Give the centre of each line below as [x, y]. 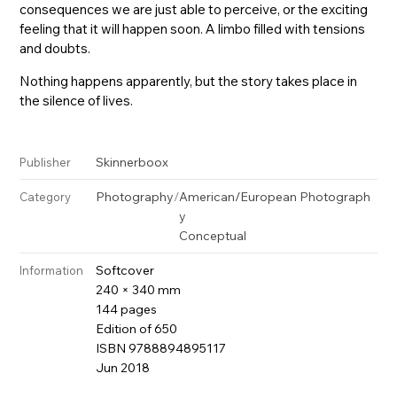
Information [52, 270]
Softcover [125, 270]
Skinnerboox [132, 162]
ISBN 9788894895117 [161, 348]
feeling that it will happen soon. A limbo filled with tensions [193, 28]
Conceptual [213, 235]
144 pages [127, 309]
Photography [135, 196]
